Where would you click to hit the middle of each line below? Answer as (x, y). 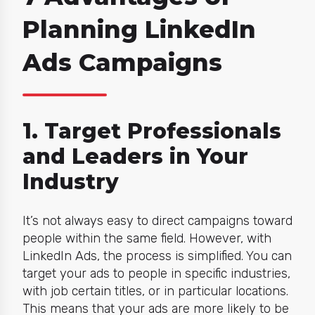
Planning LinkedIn (139, 29)
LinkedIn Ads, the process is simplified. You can (157, 256)
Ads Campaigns (122, 62)
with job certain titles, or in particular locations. (155, 291)
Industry (70, 181)
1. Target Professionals (152, 131)
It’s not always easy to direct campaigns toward (157, 220)
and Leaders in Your (135, 156)
